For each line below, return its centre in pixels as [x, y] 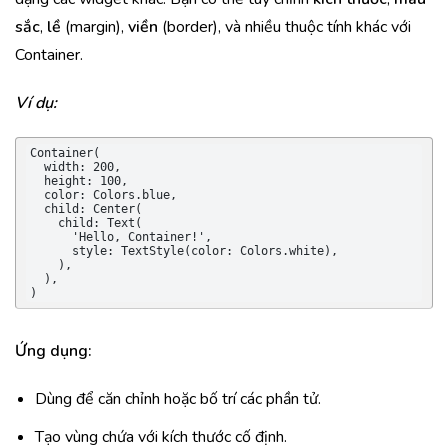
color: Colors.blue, [37, 195]
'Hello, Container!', [51, 237]
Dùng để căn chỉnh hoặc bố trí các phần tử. [178, 399]
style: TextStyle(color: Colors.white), [51, 251]
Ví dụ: [36, 103]
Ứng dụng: [53, 351]
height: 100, [37, 181]
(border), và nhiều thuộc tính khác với [284, 27]
